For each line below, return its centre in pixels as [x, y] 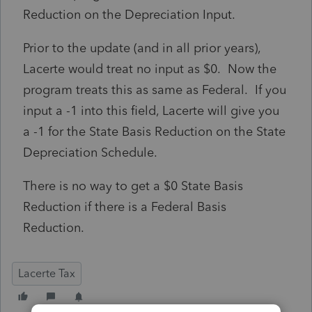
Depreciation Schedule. [90, 152]
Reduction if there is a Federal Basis [125, 206]
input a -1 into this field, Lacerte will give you [151, 110]
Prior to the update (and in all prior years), [142, 48]
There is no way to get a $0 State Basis [133, 186]
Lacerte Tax [47, 273]
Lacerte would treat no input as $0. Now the [150, 69]
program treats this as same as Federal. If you [155, 89]
